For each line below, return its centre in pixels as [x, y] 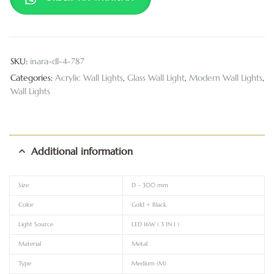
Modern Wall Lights [226, 78]
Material [29, 244]
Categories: [33, 78]
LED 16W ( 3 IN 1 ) [155, 225]
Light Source [35, 225]
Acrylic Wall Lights [89, 78]
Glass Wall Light [156, 78]
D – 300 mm [150, 186]
